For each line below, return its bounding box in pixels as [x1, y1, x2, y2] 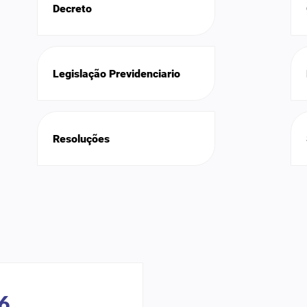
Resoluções [53, 132, 110, 145]
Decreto [53, 1, 92, 15]
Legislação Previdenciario [53, 66, 180, 80]
